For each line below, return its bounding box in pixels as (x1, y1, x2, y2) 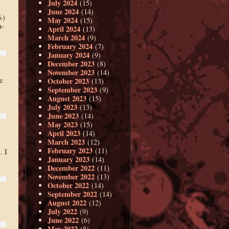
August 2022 (48, 197, 87, 208)
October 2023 (48, 75, 89, 86)
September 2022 (48, 188, 98, 199)
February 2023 (48, 145, 93, 156)
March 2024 (48, 32, 85, 43)
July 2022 (48, 205, 78, 217)
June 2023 (48, 110, 79, 121)
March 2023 (48, 136, 85, 147)
